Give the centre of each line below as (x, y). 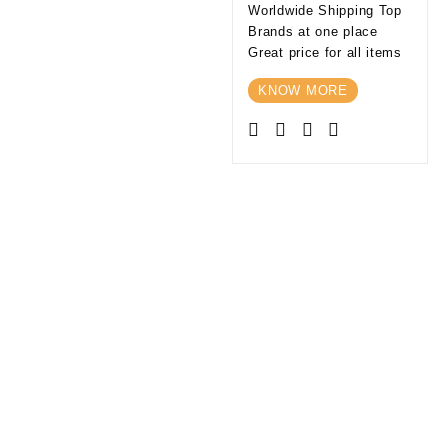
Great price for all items (325, 52)
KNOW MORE (303, 90)
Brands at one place (313, 31)
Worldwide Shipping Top (325, 10)
